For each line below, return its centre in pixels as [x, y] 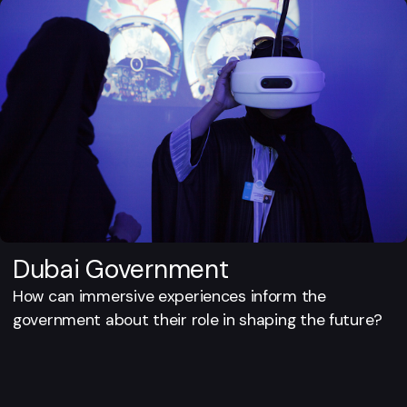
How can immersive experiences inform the [169, 296]
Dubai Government [121, 269]
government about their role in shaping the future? [198, 319]
